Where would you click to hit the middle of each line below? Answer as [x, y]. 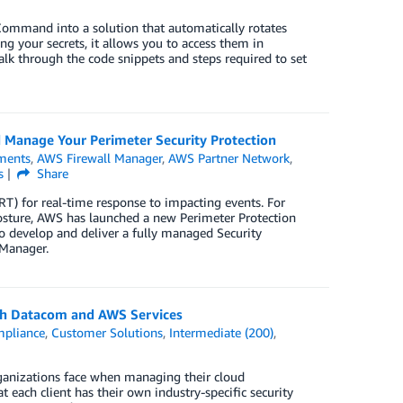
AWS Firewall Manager [100, 158]
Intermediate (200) [222, 332]
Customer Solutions [107, 332]
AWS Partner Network [229, 158]
